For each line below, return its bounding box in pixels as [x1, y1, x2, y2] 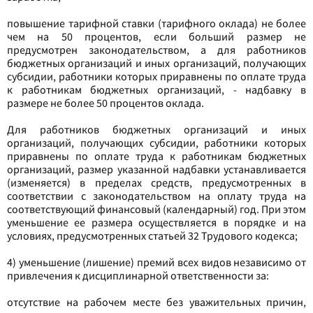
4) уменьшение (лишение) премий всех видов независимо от [7, 255, 306, 269]
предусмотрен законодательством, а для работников [7, 43, 306, 57]
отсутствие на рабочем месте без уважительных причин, [7, 295, 306, 309]
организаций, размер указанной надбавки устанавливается [7, 162, 306, 176]
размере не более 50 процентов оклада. [7, 96, 204, 110]
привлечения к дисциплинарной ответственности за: [7, 268, 269, 282]
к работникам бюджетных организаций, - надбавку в [7, 82, 306, 96]
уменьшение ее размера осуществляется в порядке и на [7, 215, 306, 229]
